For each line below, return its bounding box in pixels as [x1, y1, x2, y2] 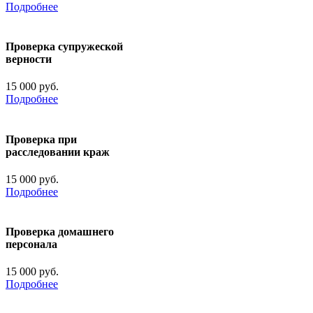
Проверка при [6, 133, 77, 145]
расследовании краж [6, 145, 110, 158]
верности [6, 53, 52, 66]
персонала [6, 238, 57, 251]
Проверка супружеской [6, 41, 123, 53]
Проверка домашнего [6, 226, 114, 238]
